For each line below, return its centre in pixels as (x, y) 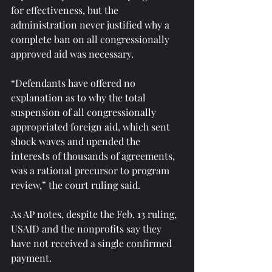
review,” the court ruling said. (76, 185)
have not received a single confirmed (93, 243)
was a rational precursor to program (91, 170)
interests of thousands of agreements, (94, 155)
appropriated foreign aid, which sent (92, 126)
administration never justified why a (91, 24)
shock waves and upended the (77, 141)
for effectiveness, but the (66, 10)
